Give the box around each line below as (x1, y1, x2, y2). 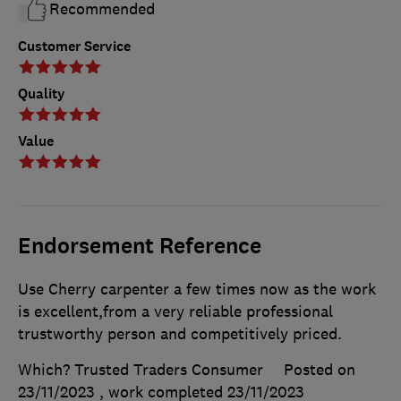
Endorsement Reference (18, 232, 261, 261)
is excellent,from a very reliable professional (18, 302, 333, 322)
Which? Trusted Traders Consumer (18, 360, 263, 380)
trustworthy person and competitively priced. (18, 324, 342, 345)
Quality (18, 84, 65, 104)
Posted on (284, 360, 355, 380)
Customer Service (18, 37, 131, 56)
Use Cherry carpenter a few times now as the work (18, 279, 376, 300)
